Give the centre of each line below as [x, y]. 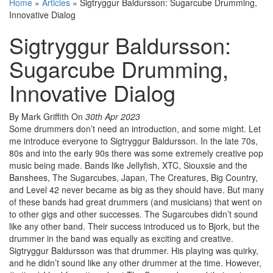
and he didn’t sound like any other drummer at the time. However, [135, 263]
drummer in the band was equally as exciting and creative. [121, 239]
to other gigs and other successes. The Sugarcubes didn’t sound [133, 214]
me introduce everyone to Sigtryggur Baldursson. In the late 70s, [133, 141]
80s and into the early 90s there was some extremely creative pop [136, 153]
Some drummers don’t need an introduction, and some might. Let [135, 129]
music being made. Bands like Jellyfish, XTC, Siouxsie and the [128, 165]
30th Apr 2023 [113, 117]
